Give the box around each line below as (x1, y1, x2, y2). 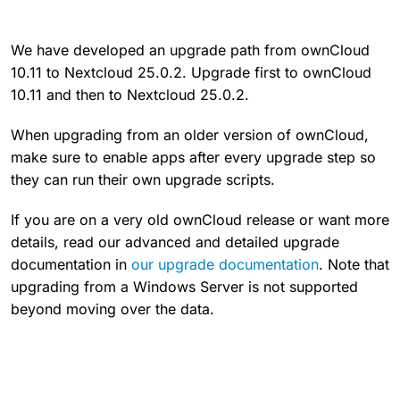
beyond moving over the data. (11, 300, 214, 319)
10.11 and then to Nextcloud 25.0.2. (11, 86, 249, 104)
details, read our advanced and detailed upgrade (11, 233, 339, 252)
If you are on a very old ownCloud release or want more (11, 211, 389, 229)
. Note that (319, 255, 389, 274)
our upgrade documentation (131, 255, 319, 274)
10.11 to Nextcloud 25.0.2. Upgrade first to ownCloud (11, 63, 371, 82)
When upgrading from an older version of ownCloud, (11, 126, 369, 145)
